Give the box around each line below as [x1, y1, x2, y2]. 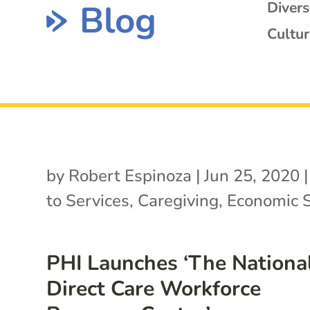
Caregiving [138, 189, 219, 212]
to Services [46, 189, 130, 212]
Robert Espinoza [69, 164, 192, 187]
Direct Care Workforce [46, 274, 262, 303]
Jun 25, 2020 [204, 164, 300, 187]
